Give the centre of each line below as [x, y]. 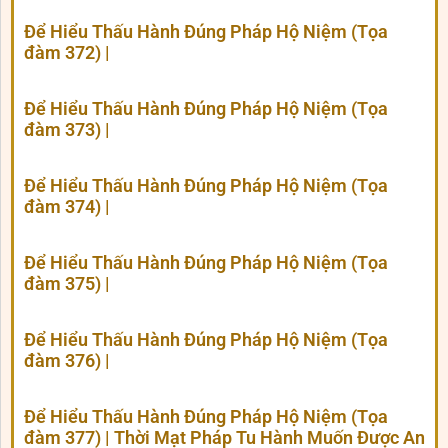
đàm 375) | [67, 284]
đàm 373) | [67, 130]
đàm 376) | [67, 361]
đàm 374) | [67, 207]
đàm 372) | [67, 53]
